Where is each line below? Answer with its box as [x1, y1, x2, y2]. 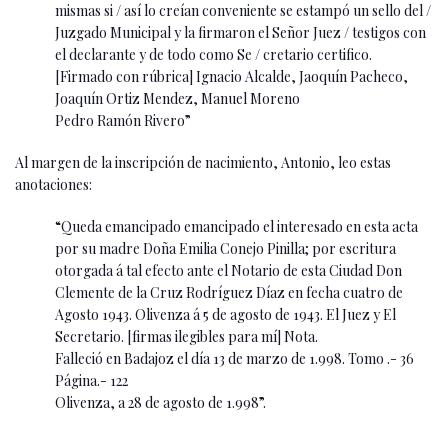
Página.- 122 [55, 370, 128, 390]
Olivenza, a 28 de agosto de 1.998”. [55, 392, 266, 412]
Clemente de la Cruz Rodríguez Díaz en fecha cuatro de [55, 282, 403, 302]
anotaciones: [15, 174, 92, 194]
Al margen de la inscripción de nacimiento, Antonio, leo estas [15, 152, 391, 172]
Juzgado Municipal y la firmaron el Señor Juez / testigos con [55, 22, 426, 42]
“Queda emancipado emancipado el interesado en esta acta [55, 216, 418, 236]
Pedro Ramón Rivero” [55, 110, 191, 130]
